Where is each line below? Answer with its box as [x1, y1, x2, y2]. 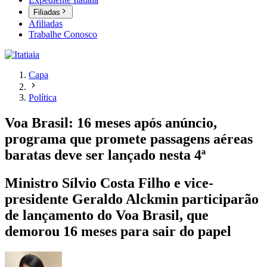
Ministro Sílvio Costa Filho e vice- [5, 175, 213, 191]
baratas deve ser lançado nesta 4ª [5, 147, 206, 163]
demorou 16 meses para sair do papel [5, 223, 231, 240]
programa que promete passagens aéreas [5, 131, 253, 147]
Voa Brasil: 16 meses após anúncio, [5, 115, 217, 131]
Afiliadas [29, 18, 63, 29]
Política [29, 92, 57, 103]
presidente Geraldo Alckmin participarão [5, 191, 259, 207]
